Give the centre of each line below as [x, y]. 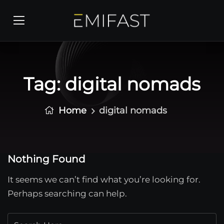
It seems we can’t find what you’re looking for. [104, 179]
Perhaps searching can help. [67, 193]
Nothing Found [46, 159]
